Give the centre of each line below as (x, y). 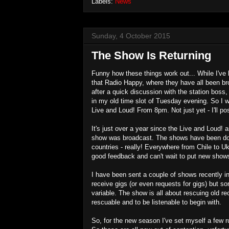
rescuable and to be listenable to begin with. (156, 202)
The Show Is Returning (151, 55)
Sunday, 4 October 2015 (131, 36)
